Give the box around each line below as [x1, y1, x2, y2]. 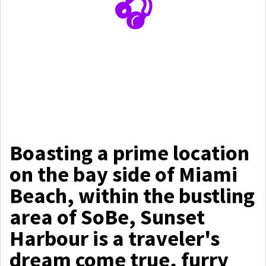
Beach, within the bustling [9, 182, 255, 209]
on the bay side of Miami [9, 161, 237, 188]
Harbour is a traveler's [9, 225, 220, 252]
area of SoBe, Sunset [9, 204, 205, 230]
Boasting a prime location [9, 140, 249, 166]
